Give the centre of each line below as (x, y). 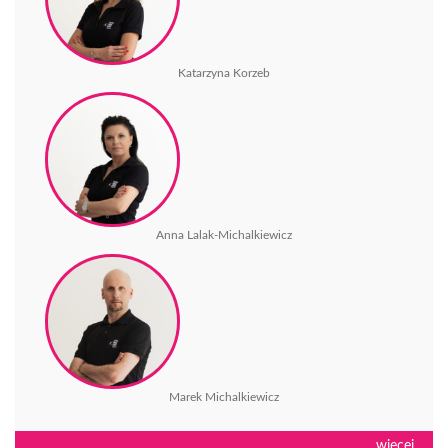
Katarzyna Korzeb (224, 72)
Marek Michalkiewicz (224, 396)
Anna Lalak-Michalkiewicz (224, 234)
